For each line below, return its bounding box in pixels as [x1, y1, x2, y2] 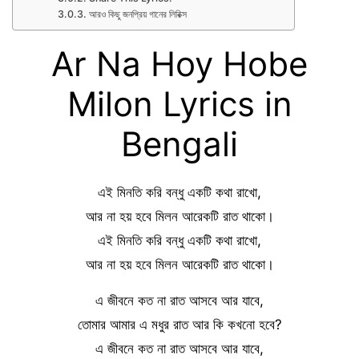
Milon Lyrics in [67, 83, 292, 124]
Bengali [121, 123, 238, 164]
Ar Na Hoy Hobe [51, 43, 308, 84]
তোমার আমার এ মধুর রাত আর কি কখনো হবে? [77, 317, 282, 333]
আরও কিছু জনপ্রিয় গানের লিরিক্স [88, 8, 187, 20]
